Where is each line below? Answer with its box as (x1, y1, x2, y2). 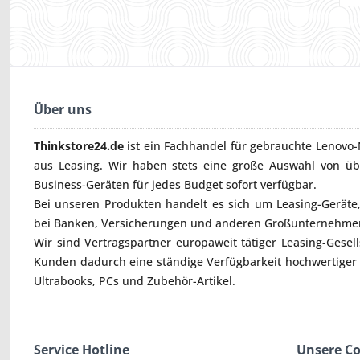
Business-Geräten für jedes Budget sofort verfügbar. (34, 177, 317, 193)
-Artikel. (193, 273, 235, 289)
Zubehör (147, 273, 193, 289)
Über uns (34, 100, 92, 119)
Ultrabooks (34, 273, 92, 289)
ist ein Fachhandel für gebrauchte (124, 138, 316, 154)
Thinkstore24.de (34, 138, 124, 154)
